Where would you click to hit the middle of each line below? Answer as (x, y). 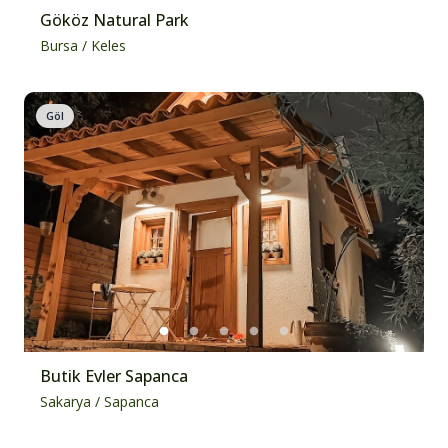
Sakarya (65, 401)
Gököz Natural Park (114, 20)
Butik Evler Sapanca (114, 376)
